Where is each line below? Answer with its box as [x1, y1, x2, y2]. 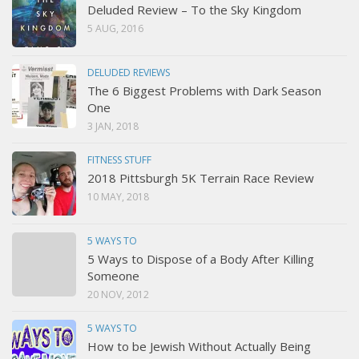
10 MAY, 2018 [87, 189, 149, 204]
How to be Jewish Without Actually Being [87, 337, 311, 354]
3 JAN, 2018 [87, 119, 139, 133]
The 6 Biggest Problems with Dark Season [87, 82, 321, 99]
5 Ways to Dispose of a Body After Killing [87, 250, 314, 267]
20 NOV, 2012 [87, 287, 149, 301]
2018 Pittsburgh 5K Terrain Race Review [87, 169, 314, 186]
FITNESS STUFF [87, 152, 151, 167]
